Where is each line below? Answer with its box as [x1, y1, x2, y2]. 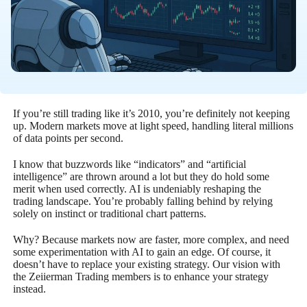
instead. [13, 282, 47, 295]
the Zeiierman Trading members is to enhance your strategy [13, 270, 269, 282]
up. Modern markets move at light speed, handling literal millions [13, 119, 294, 132]
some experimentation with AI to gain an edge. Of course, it [13, 245, 271, 258]
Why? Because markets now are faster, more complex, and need [13, 233, 290, 245]
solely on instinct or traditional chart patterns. [13, 207, 207, 219]
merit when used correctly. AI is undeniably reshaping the [13, 182, 262, 195]
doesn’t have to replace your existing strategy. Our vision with [13, 258, 281, 270]
